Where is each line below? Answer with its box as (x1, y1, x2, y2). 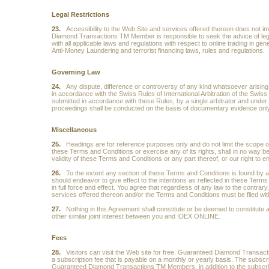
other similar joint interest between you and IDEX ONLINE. (51, 213, 220, 220)
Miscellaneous (51, 126, 97, 133)
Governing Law (51, 68, 100, 76)
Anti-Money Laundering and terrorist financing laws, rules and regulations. (51, 47, 265, 54)
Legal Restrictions (51, 11, 109, 18)
